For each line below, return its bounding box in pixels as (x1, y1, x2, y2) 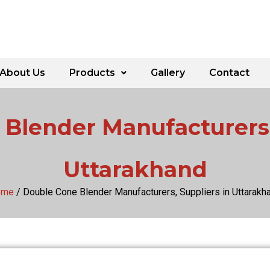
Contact (209, 67, 250, 79)
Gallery (151, 67, 185, 79)
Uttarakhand (63, 156, 207, 183)
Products (69, 67, 115, 79)
